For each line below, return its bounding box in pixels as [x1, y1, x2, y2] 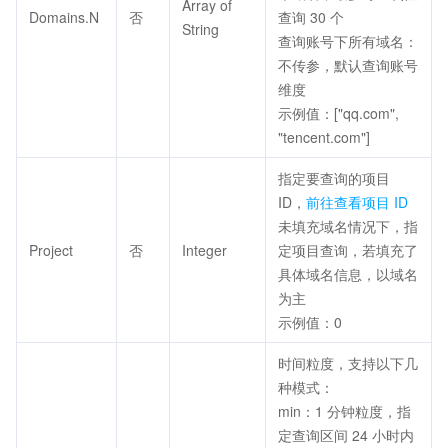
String [182, 19, 219, 39]
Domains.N [29, 7, 99, 27]
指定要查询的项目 [278, 168, 390, 188]
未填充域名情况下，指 [278, 216, 418, 236]
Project [29, 240, 73, 260]
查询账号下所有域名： [278, 31, 418, 51]
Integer [182, 240, 227, 260]
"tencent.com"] [278, 127, 370, 147]
